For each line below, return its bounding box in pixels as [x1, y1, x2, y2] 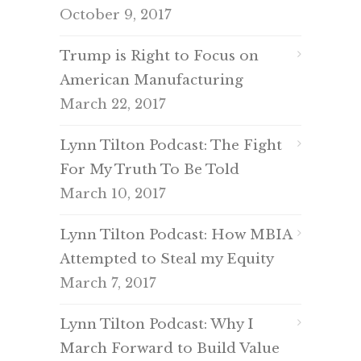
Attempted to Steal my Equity [60, 251, 274, 268]
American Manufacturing [60, 72, 243, 89]
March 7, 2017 [60, 275, 156, 293]
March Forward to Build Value [60, 340, 280, 358]
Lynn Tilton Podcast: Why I [60, 316, 254, 334]
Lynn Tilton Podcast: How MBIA [60, 226, 292, 244]
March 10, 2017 [60, 185, 166, 203]
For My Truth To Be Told [60, 161, 239, 179]
